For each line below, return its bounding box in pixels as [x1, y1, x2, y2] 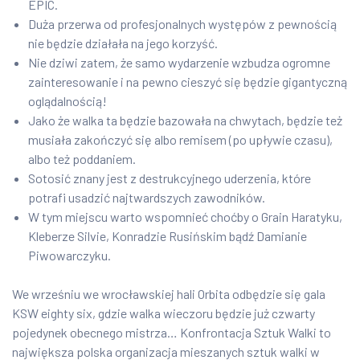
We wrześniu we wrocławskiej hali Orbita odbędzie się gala [12, 286, 325, 302]
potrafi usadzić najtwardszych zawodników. [28, 190, 265, 206]
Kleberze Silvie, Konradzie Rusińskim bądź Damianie [28, 228, 307, 244]
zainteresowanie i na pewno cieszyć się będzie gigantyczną [28, 74, 347, 90]
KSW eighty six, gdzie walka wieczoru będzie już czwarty [12, 305, 315, 321]
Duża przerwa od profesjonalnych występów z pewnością [28, 16, 337, 32]
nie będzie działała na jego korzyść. [28, 35, 218, 51]
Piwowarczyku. [28, 247, 111, 264]
